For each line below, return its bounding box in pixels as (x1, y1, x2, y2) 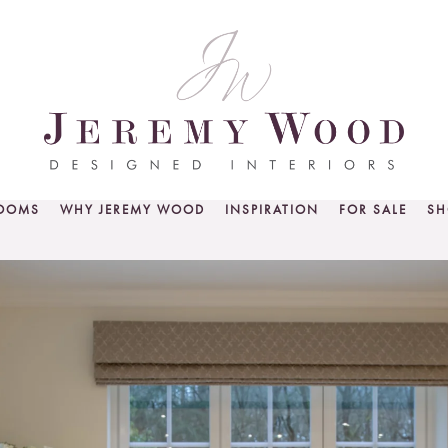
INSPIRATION (224, 201, 319, 219)
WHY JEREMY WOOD (59, 201, 205, 219)
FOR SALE (338, 201, 407, 219)
